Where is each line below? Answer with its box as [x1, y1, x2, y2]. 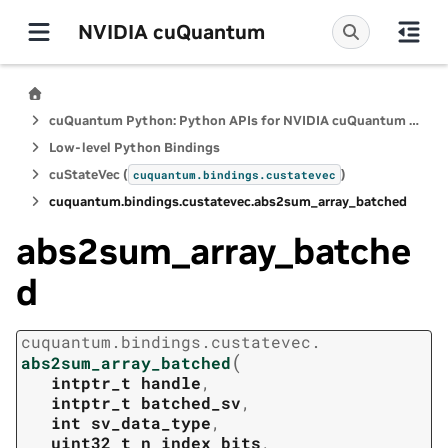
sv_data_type [91, 412, 211, 434]
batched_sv [141, 392, 241, 414]
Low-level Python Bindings [49, 139, 220, 156]
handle [141, 372, 201, 394]
